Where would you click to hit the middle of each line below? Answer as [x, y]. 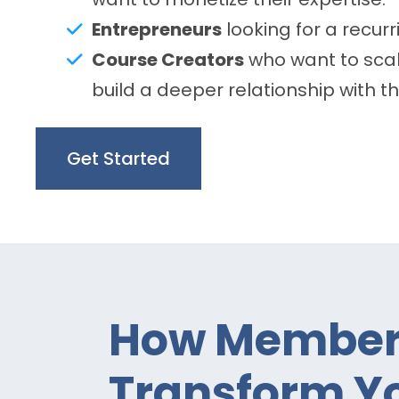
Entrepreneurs [157, 29]
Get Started [118, 159]
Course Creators [168, 60]
